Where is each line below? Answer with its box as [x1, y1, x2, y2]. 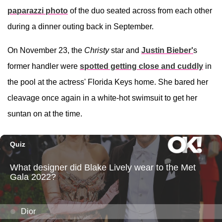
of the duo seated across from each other [68, 6, 212, 15]
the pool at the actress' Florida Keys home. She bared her [7, 77, 208, 86]
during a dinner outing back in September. [7, 22, 154, 31]
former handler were [7, 61, 80, 70]
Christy [84, 46, 109, 55]
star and [109, 46, 139, 55]
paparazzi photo [7, 6, 68, 15]
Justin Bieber [141, 46, 191, 55]
